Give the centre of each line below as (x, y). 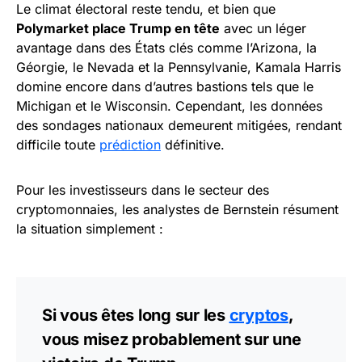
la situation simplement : (90, 228)
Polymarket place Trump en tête (118, 28)
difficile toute (58, 144)
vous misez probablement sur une (172, 339)
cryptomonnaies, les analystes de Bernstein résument (177, 209)
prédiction (130, 144)
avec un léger (263, 28)
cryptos (259, 315)
